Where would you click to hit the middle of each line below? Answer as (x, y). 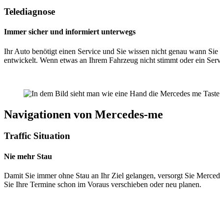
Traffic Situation (37, 136)
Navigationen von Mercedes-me (83, 114)
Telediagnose (29, 12)
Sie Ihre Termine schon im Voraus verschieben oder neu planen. (103, 184)
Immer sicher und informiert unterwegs (70, 32)
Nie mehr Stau (28, 156)
